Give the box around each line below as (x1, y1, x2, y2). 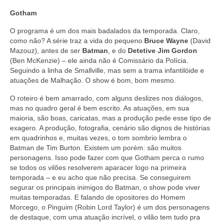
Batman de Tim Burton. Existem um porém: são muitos (10, 143, 181, 152)
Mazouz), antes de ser (10, 46, 82, 55)
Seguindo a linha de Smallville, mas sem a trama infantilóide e (10, 66, 204, 74)
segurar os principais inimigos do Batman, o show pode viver (10, 183, 200, 191)
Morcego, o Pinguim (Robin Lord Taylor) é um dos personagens (10, 203, 210, 211)
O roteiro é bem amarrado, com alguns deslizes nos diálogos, (10, 94, 203, 102)
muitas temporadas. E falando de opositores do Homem (10, 193, 185, 201)
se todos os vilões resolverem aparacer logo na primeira (10, 163, 186, 171)
